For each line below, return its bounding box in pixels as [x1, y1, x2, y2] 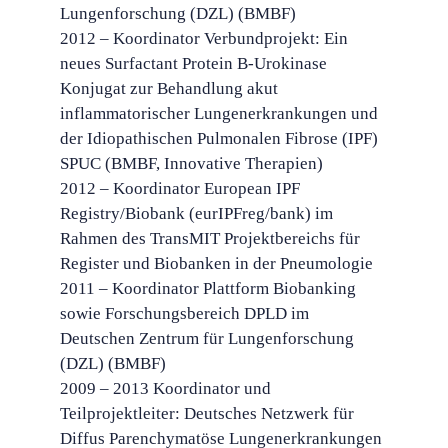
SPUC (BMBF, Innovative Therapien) [60, 153, 323, 173]
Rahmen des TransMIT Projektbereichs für [60, 228, 360, 248]
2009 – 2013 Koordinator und [60, 378, 271, 398]
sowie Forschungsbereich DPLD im [60, 303, 309, 323]
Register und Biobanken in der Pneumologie [60, 253, 373, 273]
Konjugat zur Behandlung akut [60, 78, 278, 98]
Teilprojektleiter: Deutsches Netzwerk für [60, 403, 354, 423]
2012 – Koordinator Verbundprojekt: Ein [60, 28, 348, 48]
